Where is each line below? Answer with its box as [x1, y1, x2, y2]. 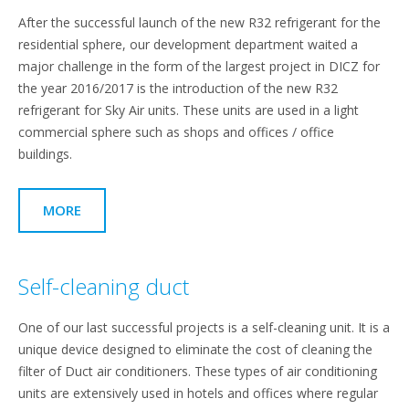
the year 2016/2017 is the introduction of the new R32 [18, 79, 338, 97]
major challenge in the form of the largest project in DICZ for [18, 57, 380, 75]
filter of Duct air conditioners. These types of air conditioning [18, 362, 377, 380]
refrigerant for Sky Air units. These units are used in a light [18, 100, 359, 119]
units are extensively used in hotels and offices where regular [18, 383, 378, 402]
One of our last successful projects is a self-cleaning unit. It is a [18, 318, 390, 336]
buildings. [18, 144, 72, 163]
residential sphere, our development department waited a [18, 35, 358, 53]
